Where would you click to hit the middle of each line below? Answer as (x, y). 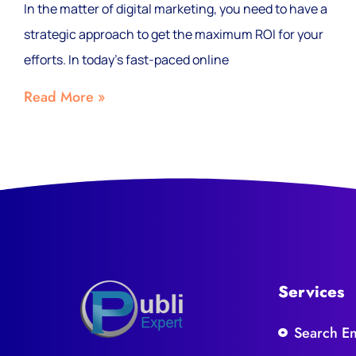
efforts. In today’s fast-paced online (126, 60)
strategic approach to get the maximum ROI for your (174, 34)
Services (311, 292)
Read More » (64, 97)
